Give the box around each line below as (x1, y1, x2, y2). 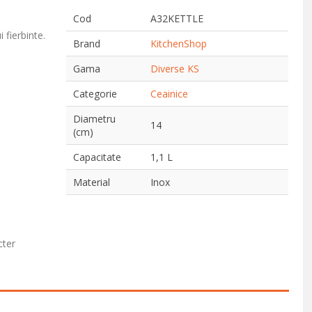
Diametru (73, 112, 116, 125)
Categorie (73, 87, 118, 100)
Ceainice (150, 87, 189, 100)
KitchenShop (150, 37, 208, 50)
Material (73, 175, 111, 189)
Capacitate (73, 150, 122, 164)
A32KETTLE (150, 12, 204, 25)
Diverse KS (150, 62, 200, 75)
